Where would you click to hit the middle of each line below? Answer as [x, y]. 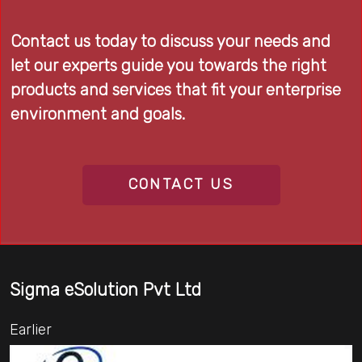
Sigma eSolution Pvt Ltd [105, 290]
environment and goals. [98, 114]
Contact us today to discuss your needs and [170, 41]
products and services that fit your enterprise [176, 90]
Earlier [31, 330]
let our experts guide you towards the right [168, 65]
